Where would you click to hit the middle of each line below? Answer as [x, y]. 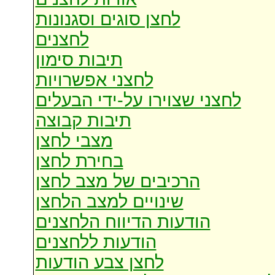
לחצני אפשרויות [94, 80]
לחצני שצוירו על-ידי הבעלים [138, 100]
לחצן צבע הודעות [99, 262]
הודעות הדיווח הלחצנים [123, 222]
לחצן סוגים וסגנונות [108, 19]
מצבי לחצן [74, 141]
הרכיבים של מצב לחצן [118, 181]
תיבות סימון [79, 60]
